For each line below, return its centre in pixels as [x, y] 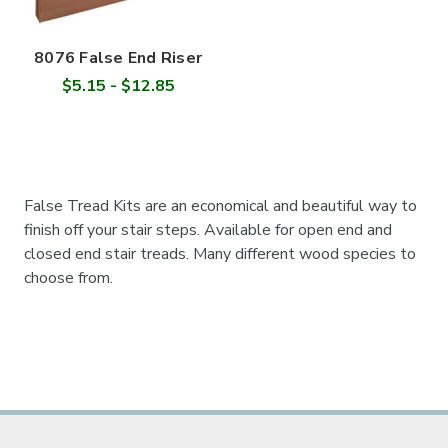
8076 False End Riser [118, 57]
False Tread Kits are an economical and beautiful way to [220, 205]
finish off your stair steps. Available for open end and [208, 229]
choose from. [68, 277]
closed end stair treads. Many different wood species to [220, 253]
